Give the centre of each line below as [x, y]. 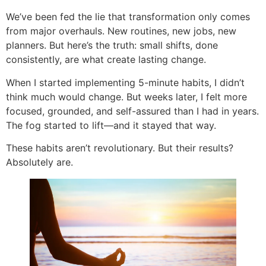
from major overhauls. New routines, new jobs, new [121, 31]
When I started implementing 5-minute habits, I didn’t [125, 82]
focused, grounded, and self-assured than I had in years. [132, 111]
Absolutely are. [39, 162]
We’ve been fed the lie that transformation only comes [128, 17]
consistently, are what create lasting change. [106, 60]
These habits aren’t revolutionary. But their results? [120, 148]
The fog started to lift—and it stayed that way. [111, 125]
